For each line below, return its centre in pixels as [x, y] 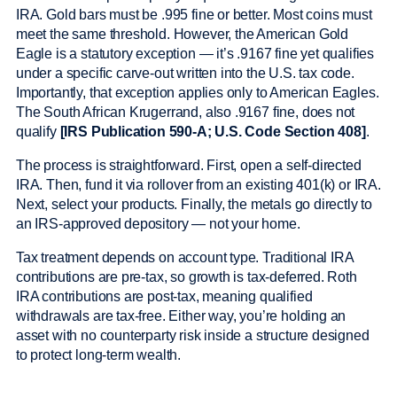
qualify [38, 132]
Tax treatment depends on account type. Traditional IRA [185, 258]
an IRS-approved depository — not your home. [160, 224]
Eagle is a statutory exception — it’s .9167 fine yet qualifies [195, 54]
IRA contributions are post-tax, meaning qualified [164, 297]
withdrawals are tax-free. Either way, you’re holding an [181, 316]
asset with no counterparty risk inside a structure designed [193, 336]
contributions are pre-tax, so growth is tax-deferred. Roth [187, 277]
